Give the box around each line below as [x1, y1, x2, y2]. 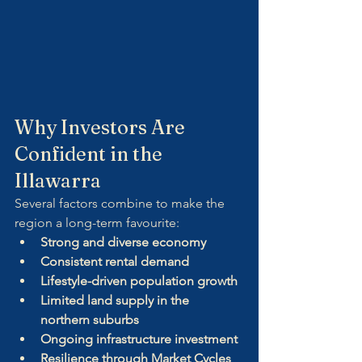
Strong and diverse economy [40, 234, 206, 250]
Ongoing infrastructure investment [40, 330, 238, 347]
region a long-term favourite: [15, 214, 179, 230]
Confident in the [15, 141, 166, 166]
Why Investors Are [15, 115, 189, 139]
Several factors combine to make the [15, 195, 228, 211]
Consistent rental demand [40, 253, 189, 269]
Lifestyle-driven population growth [40, 272, 238, 288]
